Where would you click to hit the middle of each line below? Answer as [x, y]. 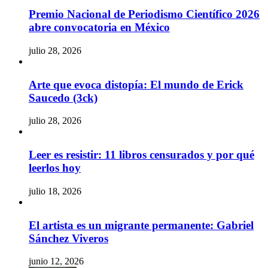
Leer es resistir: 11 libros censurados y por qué [141, 155]
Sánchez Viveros [68, 238]
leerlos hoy [55, 168]
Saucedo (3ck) [63, 98]
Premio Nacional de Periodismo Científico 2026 [144, 14]
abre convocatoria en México [99, 28]
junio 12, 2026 [56, 261]
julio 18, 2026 [55, 191]
